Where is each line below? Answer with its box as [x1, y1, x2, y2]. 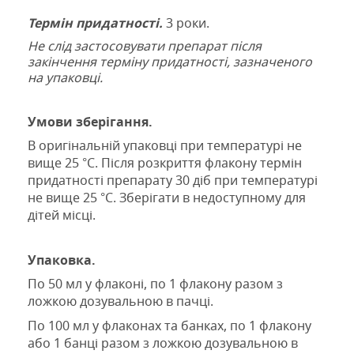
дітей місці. [28, 206, 96, 224]
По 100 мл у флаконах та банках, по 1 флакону [28, 316, 311, 334]
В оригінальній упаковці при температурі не [28, 137, 302, 155]
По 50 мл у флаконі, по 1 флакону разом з [28, 275, 283, 293]
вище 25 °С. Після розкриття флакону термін [28, 154, 302, 172]
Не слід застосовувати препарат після [28, 37, 262, 55]
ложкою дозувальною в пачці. [28, 292, 213, 311]
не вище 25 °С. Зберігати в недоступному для [28, 189, 306, 207]
